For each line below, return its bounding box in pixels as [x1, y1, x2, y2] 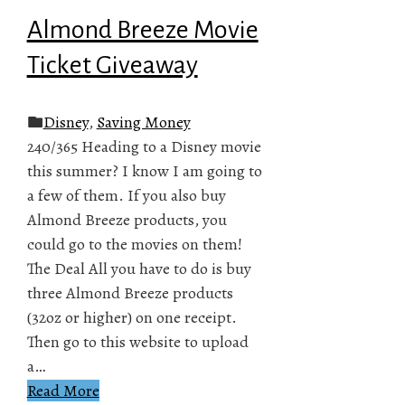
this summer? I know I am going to [26, 159, 262, 182]
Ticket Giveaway [26, 51, 198, 79]
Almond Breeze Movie [26, 15, 259, 43]
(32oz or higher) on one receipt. [26, 306, 237, 328]
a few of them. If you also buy [26, 184, 226, 206]
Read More [26, 379, 99, 401]
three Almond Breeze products [26, 281, 233, 304]
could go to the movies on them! [26, 232, 242, 255]
